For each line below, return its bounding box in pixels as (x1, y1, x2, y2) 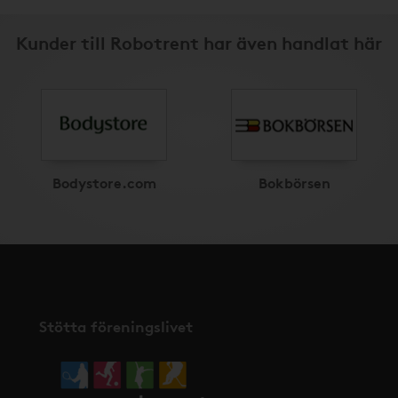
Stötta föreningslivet (39, 314, 193, 338)
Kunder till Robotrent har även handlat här (16, 29, 382, 54)
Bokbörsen (258, 171, 330, 193)
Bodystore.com (52, 171, 156, 193)
